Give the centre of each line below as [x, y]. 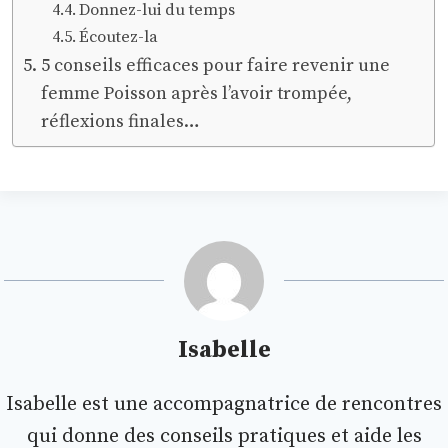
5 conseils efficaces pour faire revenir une [216, 66]
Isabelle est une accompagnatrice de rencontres [224, 405]
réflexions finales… [121, 122]
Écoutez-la [119, 37]
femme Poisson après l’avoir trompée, [197, 94]
